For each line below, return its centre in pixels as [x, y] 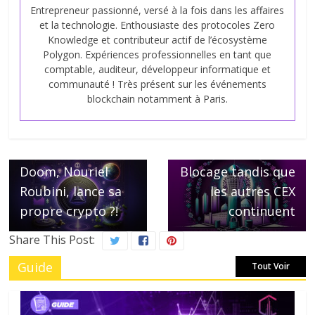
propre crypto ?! [69, 211]
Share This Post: [52, 240]
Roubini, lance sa [71, 192]
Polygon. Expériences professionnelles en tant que [157, 54]
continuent [262, 211]
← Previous [46, 134]
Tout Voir [270, 266]
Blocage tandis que [237, 172]
